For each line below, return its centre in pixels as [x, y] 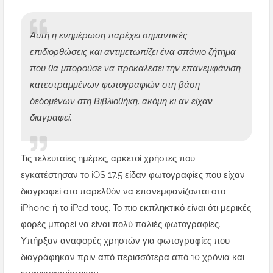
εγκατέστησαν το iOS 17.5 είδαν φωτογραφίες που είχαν [133, 175]
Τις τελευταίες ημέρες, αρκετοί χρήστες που [108, 159]
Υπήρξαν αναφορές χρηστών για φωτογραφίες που [125, 241]
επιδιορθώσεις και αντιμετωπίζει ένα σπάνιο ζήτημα [133, 52]
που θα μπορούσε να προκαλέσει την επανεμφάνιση [135, 69]
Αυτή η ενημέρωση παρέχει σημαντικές [108, 36]
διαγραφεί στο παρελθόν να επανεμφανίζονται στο [123, 192]
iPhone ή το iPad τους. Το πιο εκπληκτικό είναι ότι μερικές [136, 208]
